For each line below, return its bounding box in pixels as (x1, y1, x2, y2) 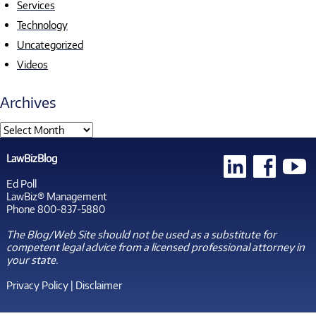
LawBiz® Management (6, 189, 107, 202)
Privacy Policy (6, 278, 68, 291)
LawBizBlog (6, 151, 57, 164)
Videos (17, 58, 48, 71)
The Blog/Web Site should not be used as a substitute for (6, 227, 276, 241)
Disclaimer (75, 278, 122, 291)
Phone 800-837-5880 (6, 202, 105, 215)
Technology (17, 18, 68, 32)
